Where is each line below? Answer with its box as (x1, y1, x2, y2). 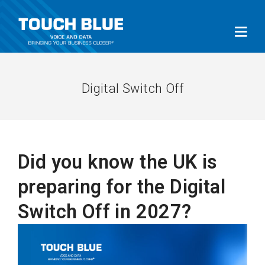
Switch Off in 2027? (18, 201, 192, 223)
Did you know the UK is (18, 151, 218, 173)
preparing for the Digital (18, 176, 225, 198)
